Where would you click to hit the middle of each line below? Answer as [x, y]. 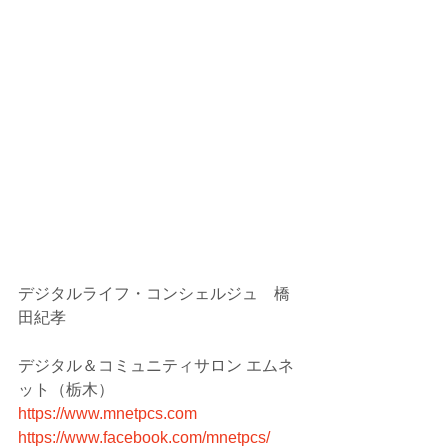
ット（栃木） [66, 389]
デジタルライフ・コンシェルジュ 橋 [154, 293]
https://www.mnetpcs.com [107, 413]
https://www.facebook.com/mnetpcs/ [144, 437]
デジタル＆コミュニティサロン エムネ [156, 365]
